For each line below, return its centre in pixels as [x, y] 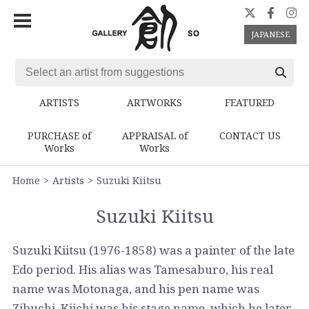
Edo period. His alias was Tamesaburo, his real [142, 269]
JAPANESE [270, 34]
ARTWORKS [154, 102]
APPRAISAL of [154, 135]
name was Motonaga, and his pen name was [136, 288]
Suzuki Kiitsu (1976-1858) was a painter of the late [153, 250]
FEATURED [250, 102]
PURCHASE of [59, 135]
